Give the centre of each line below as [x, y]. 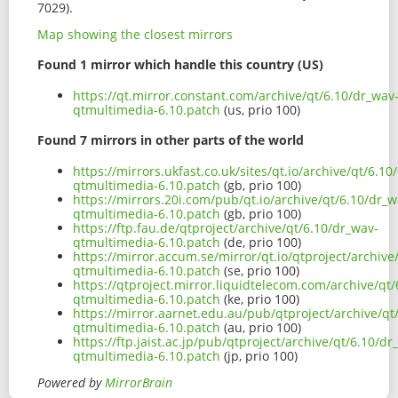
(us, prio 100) [260, 109]
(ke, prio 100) [260, 299]
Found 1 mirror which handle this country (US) [180, 65]
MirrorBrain [139, 383]
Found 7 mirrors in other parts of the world [171, 140]
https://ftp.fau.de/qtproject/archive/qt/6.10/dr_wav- [226, 228]
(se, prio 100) [260, 271]
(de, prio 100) [261, 243]
